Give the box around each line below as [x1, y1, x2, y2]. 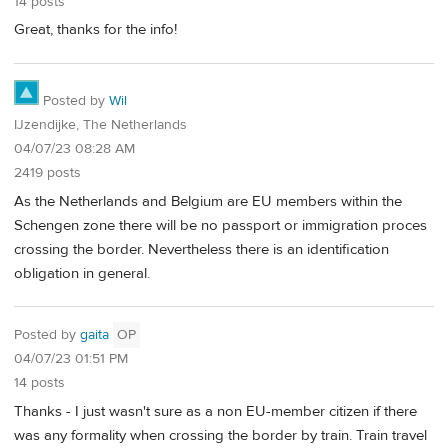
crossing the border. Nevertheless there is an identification [14, 239, 389, 259]
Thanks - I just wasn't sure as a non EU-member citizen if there [14, 402, 417, 422]
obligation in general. [14, 263, 150, 283]
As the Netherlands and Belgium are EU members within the [14, 191, 402, 211]
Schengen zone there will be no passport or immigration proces [14, 215, 427, 235]
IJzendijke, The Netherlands [14, 116, 187, 134]
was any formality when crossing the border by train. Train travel [14, 426, 427, 446]
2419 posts [14, 164, 81, 182]
